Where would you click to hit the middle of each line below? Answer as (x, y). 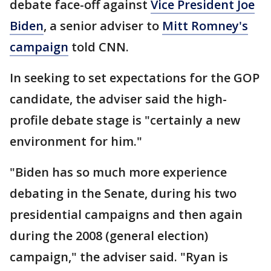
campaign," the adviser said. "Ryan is (119, 257)
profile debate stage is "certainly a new (125, 120)
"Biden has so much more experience (118, 172)
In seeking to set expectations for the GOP (135, 78)
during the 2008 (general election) (109, 236)
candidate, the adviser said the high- (118, 99)
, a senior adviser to (103, 26)
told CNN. (99, 47)
